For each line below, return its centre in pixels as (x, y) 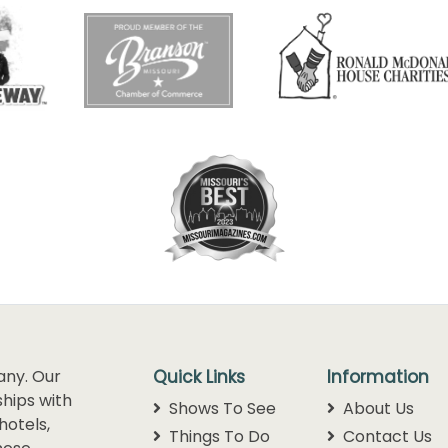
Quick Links (199, 377)
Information (378, 377)
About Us (376, 408)
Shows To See (220, 408)
